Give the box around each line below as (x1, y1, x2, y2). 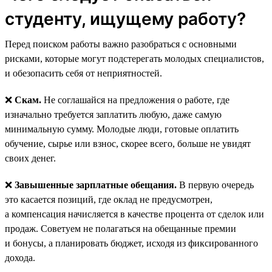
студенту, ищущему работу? (5, 8, 246, 29)
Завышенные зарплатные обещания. (15, 179, 177, 190)
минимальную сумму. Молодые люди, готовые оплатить (5, 123, 239, 134)
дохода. (5, 252, 35, 263)
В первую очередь (177, 179, 254, 190)
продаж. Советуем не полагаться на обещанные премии (5, 223, 236, 234)
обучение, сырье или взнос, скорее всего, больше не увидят (5, 138, 251, 149)
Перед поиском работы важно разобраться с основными (5, 38, 237, 49)
